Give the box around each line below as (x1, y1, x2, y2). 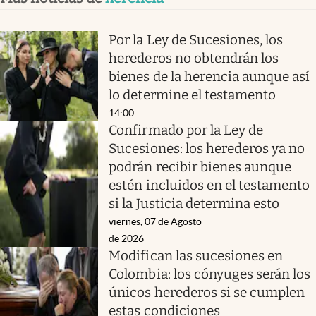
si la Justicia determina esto (109, 195, 280, 212)
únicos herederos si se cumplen (109, 284, 305, 300)
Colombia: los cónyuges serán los (109, 265, 311, 282)
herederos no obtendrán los (109, 49, 279, 66)
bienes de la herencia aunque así (109, 68, 310, 85)
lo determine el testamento (109, 86, 276, 103)
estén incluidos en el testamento (109, 176, 310, 193)
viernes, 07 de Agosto (109, 215, 202, 227)
